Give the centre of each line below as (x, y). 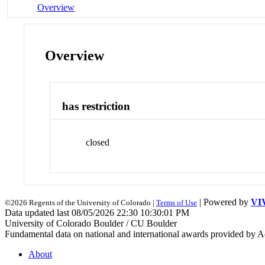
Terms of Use (177, 202)
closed (98, 142)
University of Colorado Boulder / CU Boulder (91, 223)
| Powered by (224, 202)
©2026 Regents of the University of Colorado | (80, 202)
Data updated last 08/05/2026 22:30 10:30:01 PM (97, 212)
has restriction (96, 106)
